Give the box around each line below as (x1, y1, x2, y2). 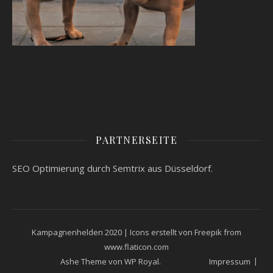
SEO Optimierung (12, 162, 85, 174)
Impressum (209, 256, 250, 267)
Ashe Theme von (60, 256, 124, 267)
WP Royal (124, 256, 159, 267)
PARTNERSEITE (96, 133, 177, 146)
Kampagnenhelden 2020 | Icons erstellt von (32, 227, 194, 238)
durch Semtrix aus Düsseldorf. (85, 162, 213, 174)
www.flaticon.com (104, 241, 169, 252)
